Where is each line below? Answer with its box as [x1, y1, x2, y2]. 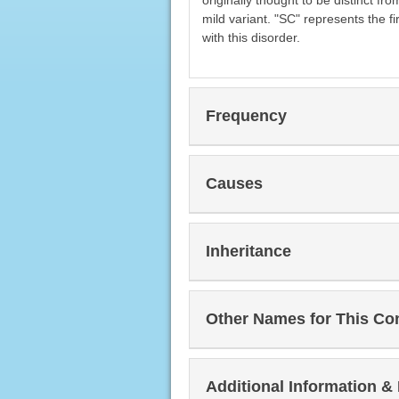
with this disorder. [201, 30, 300, 45]
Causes [205, 175, 263, 193]
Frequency [205, 107, 287, 126]
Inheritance [205, 242, 291, 261]
